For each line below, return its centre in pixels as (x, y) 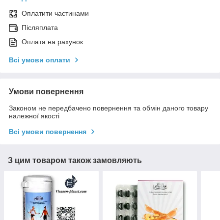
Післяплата (40, 28)
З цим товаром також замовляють (75, 161)
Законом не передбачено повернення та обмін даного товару (109, 108)
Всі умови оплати (40, 60)
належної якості (34, 116)
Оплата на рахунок (52, 42)
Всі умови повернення (48, 132)
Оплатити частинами (55, 14)
